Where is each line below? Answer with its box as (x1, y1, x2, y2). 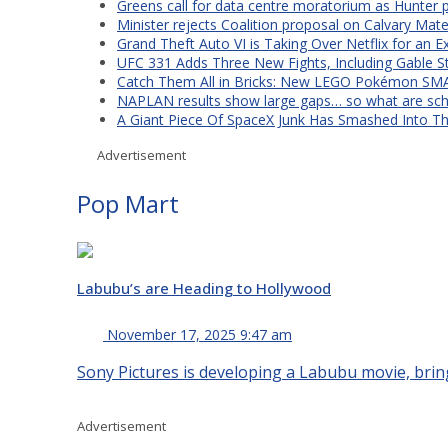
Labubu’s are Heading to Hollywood (77, 277, 331, 298)
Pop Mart (77, 186, 179, 220)
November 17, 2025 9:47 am (107, 324, 292, 344)
